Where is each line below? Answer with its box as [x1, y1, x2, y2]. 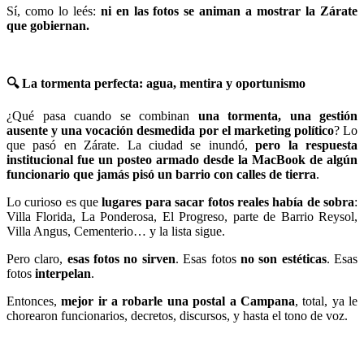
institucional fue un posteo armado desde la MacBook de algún [6, 152, 357, 167]
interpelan [35, 266, 91, 280]
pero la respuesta [255, 137, 358, 152]
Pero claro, [6, 251, 67, 266]
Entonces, [6, 293, 62, 308]
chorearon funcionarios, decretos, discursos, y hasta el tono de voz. [6, 308, 348, 323]
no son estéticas [240, 251, 327, 266]
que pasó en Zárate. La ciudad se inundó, [6, 137, 256, 152]
